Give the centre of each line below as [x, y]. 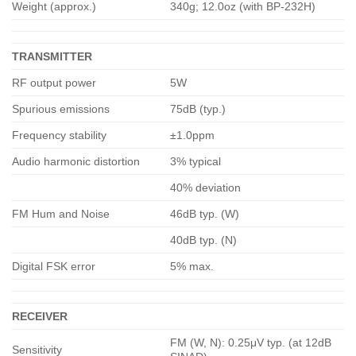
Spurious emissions [61, 108]
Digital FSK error [54, 266]
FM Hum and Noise [61, 213]
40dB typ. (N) [204, 240]
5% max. [192, 266]
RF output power [54, 82]
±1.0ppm [193, 135]
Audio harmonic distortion [76, 161]
